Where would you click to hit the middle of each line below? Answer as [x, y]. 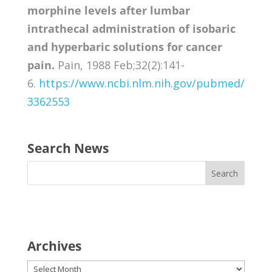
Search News [68, 148]
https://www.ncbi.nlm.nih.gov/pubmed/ [141, 83]
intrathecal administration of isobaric [131, 28]
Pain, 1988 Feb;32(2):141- [119, 65]
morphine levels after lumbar [108, 10]
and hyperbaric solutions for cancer [124, 46]
